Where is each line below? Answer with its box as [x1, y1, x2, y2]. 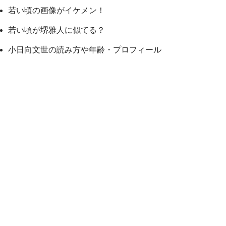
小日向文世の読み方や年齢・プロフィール [8, 45, 161, 54]
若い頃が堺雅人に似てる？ [8, 25, 105, 34]
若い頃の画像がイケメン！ [8, 6, 105, 15]
